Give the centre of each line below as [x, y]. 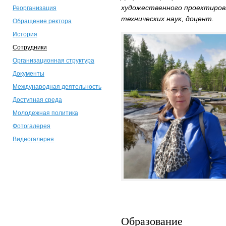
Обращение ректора [42, 21]
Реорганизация [35, 8]
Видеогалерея [33, 139]
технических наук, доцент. [167, 19]
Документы [29, 74]
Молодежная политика [45, 113]
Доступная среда [37, 100]
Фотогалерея [32, 126]
